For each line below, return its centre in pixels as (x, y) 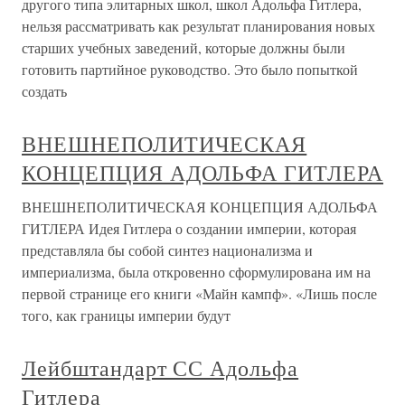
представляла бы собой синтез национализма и (167, 250)
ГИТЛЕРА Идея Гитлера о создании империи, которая (189, 228)
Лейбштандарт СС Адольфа (160, 368)
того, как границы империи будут (126, 315)
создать (44, 91)
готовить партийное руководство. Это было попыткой (190, 69)
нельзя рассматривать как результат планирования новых (198, 26)
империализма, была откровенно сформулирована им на (196, 272)
